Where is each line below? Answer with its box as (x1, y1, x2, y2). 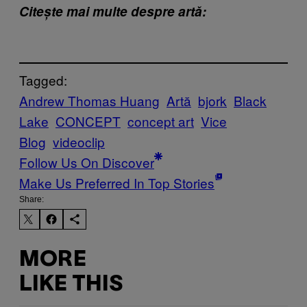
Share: (19, 195, 44, 205)
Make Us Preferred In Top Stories (19, 173, 214, 193)
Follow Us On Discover (19, 153, 154, 172)
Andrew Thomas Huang (19, 91, 160, 110)
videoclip (53, 132, 105, 151)
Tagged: (19, 71, 67, 90)
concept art (127, 112, 194, 131)
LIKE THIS (19, 274, 123, 295)
